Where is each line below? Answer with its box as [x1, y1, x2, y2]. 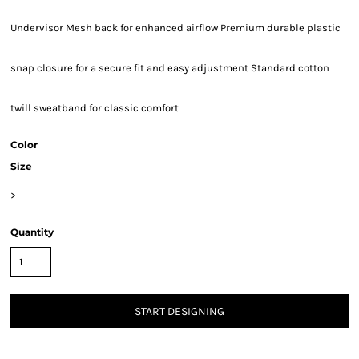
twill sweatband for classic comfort [10, 102, 179, 114]
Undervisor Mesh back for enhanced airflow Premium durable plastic [10, 22, 341, 34]
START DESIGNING [135, 305, 224, 319]
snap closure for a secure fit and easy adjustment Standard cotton [10, 62, 329, 74]
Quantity [10, 226, 54, 238]
